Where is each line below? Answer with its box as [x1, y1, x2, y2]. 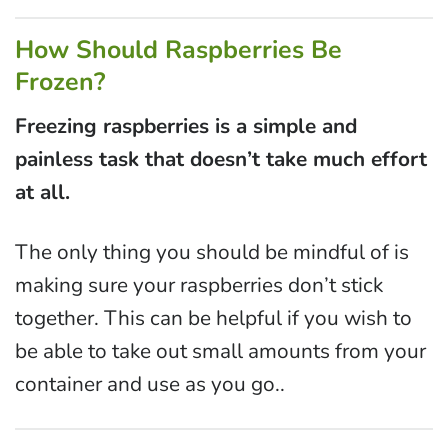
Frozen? [15, 64, 105, 99]
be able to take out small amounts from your [15, 337, 426, 366]
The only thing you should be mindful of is [15, 238, 409, 267]
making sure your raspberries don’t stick [15, 271, 383, 300]
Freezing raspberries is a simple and [15, 112, 357, 141]
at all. [15, 178, 70, 207]
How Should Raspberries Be [15, 32, 342, 67]
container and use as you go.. [15, 370, 285, 399]
